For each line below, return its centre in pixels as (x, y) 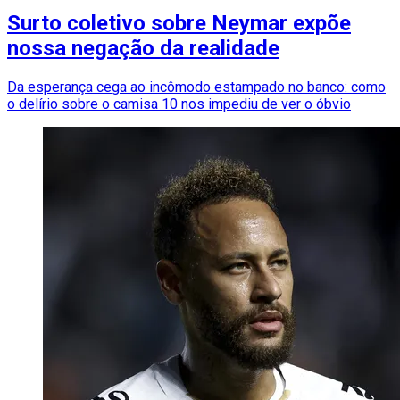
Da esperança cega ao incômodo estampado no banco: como (196, 87)
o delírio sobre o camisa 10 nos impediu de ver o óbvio (179, 104)
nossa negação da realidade (143, 49)
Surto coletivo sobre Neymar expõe (179, 24)
